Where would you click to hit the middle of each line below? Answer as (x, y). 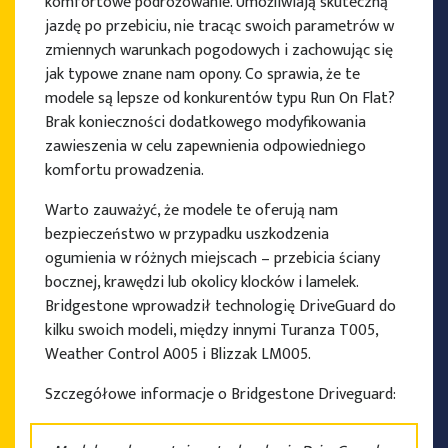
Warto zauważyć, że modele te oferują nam (191, 211)
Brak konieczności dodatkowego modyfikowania (205, 123)
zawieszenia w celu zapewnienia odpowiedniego (205, 147)
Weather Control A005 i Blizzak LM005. (178, 355)
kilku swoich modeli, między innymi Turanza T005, (211, 331)
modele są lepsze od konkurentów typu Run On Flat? (220, 99)
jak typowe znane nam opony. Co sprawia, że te (202, 75)
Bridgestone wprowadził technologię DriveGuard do (220, 307)
